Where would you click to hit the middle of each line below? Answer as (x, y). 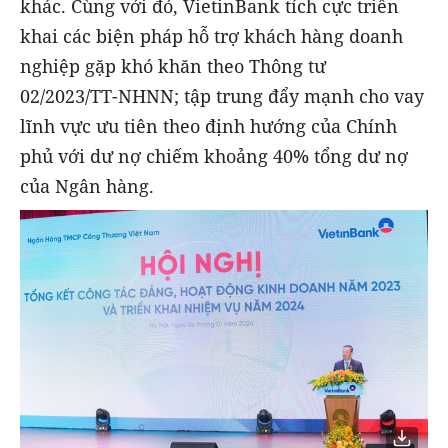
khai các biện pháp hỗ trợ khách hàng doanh (211, 36)
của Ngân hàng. (87, 186)
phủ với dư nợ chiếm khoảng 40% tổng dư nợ (214, 156)
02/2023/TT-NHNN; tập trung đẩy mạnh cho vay (222, 96)
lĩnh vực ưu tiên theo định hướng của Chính (208, 126)
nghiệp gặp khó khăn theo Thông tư (173, 66)
